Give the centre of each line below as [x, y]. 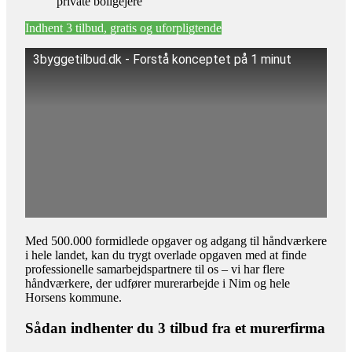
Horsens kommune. [73, 298]
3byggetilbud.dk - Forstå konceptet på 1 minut [162, 60]
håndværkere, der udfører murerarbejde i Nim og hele [158, 284]
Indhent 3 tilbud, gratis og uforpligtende [123, 28]
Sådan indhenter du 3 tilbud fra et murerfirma [175, 328]
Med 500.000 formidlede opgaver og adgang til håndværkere [176, 241]
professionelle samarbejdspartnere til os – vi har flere [155, 269]
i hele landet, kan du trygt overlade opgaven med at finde [166, 255]
